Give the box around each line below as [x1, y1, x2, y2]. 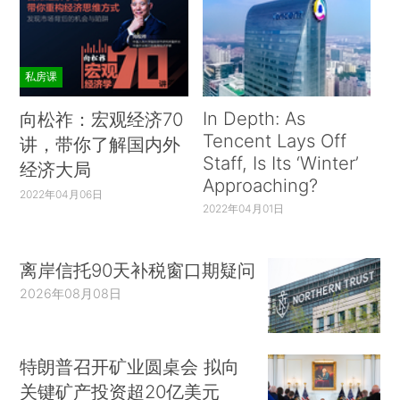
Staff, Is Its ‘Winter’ [202, 151, 359, 174]
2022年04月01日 [202, 201, 284, 215]
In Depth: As [202, 106, 305, 129]
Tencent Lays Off [202, 129, 346, 152]
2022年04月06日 [20, 187, 104, 201]
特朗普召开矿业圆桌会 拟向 [20, 354, 240, 378]
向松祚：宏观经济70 [20, 107, 184, 130]
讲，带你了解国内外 [20, 132, 181, 155]
